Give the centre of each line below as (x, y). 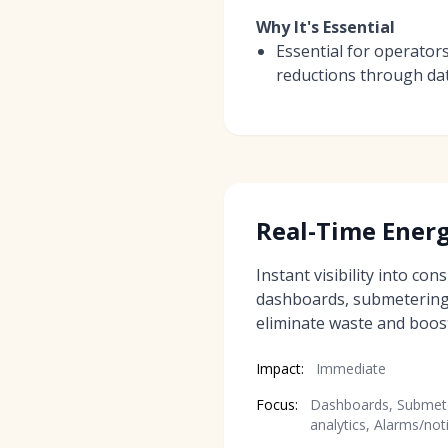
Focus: (277, 404)
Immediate (351, 368)
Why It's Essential (325, 26)
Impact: (280, 368)
